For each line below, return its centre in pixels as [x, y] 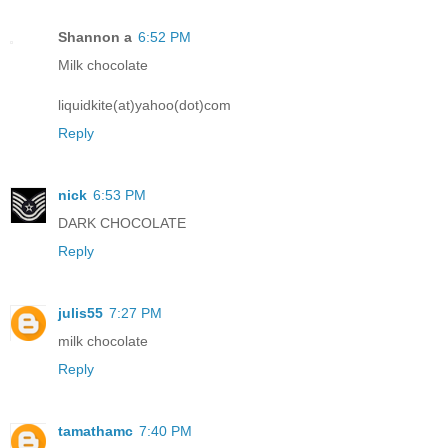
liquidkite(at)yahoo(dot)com [144, 104]
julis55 [80, 312]
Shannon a [95, 36]
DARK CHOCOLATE [122, 222]
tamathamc [95, 430]
